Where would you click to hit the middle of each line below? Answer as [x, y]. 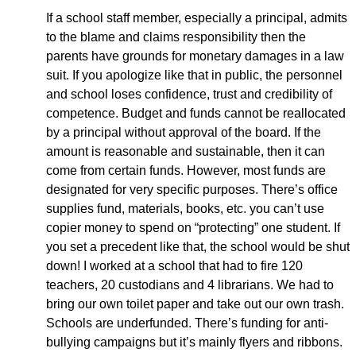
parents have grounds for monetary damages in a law [195, 56]
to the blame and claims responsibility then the [176, 37]
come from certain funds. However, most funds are [186, 170]
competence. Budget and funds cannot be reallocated [196, 113]
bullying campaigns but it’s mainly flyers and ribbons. [194, 342]
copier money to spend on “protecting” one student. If [193, 228]
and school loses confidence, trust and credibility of [189, 94]
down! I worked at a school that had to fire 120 [174, 266]
